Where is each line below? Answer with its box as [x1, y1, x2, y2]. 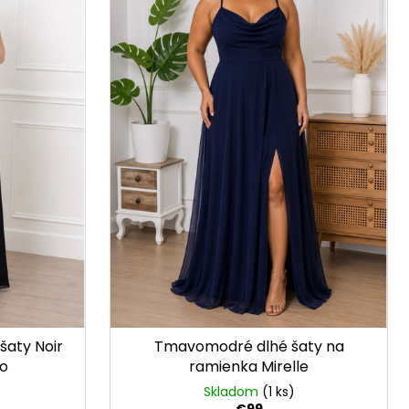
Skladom [203, 383, 262, 402]
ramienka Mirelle [189, 356, 309, 378]
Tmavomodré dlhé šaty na [153, 336, 344, 358]
